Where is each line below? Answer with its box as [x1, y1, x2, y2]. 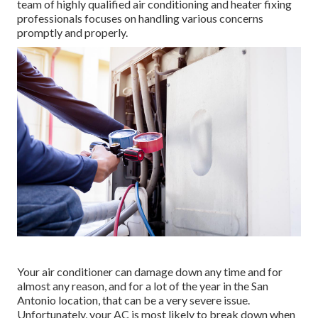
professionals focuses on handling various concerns [17, 11, 263, 26]
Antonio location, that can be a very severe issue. [17, 292, 250, 307]
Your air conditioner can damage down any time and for [17, 264, 283, 278]
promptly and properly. [17, 26, 128, 40]
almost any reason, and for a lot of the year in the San [17, 278, 268, 292]
